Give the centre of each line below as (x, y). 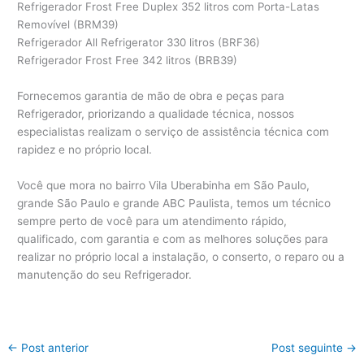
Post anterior (54, 348)
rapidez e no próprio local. (85, 150)
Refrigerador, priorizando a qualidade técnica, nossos (156, 114)
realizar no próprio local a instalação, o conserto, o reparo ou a (181, 257)
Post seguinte (308, 348)
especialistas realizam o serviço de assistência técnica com (173, 132)
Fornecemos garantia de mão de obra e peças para (151, 96)
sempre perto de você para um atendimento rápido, (152, 221)
